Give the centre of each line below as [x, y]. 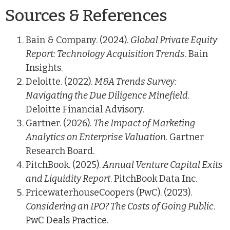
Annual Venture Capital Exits [163, 165]
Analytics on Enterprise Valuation [96, 137]
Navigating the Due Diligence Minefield [107, 95]
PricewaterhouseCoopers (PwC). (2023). [109, 192]
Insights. [44, 68]
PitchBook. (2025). [64, 165]
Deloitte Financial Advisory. [85, 109]
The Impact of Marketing [144, 123]
